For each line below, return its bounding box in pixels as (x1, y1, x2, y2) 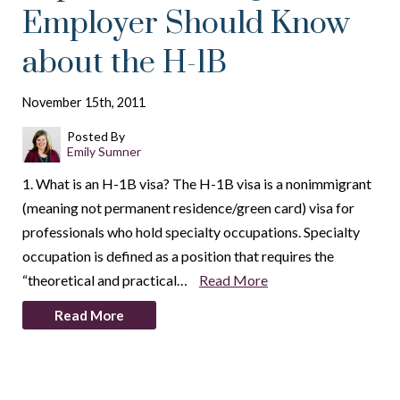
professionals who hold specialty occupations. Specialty (22, 223, 360, 240)
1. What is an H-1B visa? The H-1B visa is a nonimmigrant (22, 175, 371, 192)
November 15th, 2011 (22, 95, 146, 110)
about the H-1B (22, 44, 227, 83)
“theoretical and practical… (22, 271, 190, 288)
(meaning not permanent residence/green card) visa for (22, 199, 354, 216)
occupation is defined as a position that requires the (22, 247, 334, 264)
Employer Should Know (22, 4, 350, 44)
